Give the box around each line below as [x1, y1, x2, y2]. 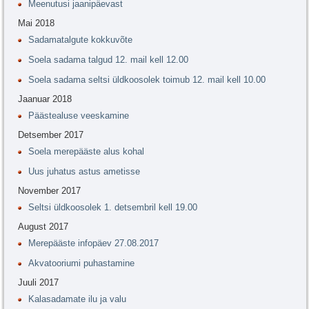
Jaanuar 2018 [18, 94, 72, 105]
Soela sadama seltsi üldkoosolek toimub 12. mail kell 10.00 [28, 74, 266, 86]
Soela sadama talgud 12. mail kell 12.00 [28, 54, 188, 66]
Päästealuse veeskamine [28, 110, 129, 121]
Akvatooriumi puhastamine [28, 258, 134, 269]
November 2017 [18, 186, 81, 197]
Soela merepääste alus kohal [28, 146, 144, 157]
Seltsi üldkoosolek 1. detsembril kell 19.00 [28, 202, 197, 213]
